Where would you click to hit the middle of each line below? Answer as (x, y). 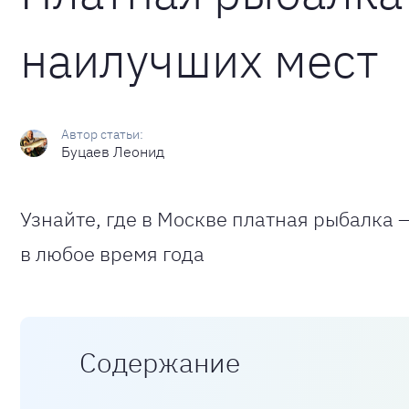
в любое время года (112, 253)
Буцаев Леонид (113, 152)
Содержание (160, 362)
